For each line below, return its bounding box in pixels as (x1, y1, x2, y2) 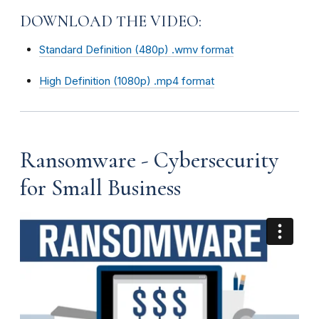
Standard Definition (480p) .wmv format (39, 42, 234, 56)
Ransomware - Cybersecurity (20, 145, 278, 174)
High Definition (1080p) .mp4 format (39, 73, 214, 88)
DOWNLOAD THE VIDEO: (20, 11, 202, 31)
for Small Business (20, 173, 181, 202)
